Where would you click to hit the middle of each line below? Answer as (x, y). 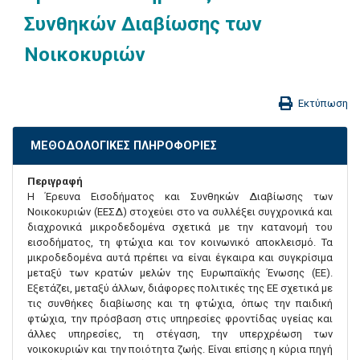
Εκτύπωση (323, 104)
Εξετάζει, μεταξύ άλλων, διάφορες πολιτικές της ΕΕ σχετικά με (180, 288)
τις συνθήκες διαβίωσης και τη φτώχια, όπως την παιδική (180, 304)
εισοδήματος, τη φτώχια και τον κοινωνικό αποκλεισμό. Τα (180, 243)
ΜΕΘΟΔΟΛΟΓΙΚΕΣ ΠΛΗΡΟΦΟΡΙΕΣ (123, 145)
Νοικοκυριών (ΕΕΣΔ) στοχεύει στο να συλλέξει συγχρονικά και (180, 212)
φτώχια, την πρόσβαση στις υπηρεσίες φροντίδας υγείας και (180, 319)
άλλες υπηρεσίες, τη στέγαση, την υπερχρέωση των (180, 334)
